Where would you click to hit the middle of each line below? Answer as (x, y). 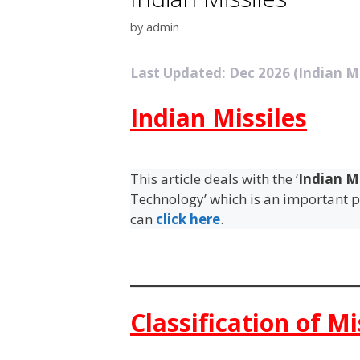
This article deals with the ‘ (214, 178)
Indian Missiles (219, 117)
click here (188, 219)
